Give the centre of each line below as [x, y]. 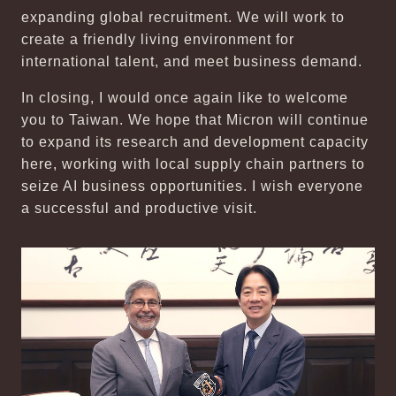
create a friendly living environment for [158, 39]
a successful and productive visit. [139, 208]
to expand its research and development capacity [195, 142]
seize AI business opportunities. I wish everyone [192, 186]
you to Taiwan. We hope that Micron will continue [195, 120]
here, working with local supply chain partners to [193, 164]
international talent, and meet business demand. [192, 61]
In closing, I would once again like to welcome [185, 98]
